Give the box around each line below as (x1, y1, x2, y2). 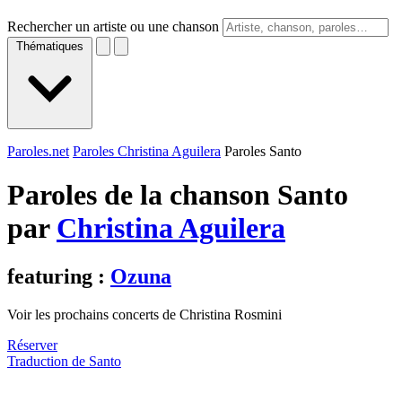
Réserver (7, 336, 57, 353)
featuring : (7, 264, 110, 288)
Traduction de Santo (7, 353, 121, 369)
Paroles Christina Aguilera (73, 144, 221, 159)
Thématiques (16, 39, 83, 53)
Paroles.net (7, 144, 69, 159)
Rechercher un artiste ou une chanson (7, 19, 219, 34)
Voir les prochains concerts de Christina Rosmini (7, 306, 282, 322)
